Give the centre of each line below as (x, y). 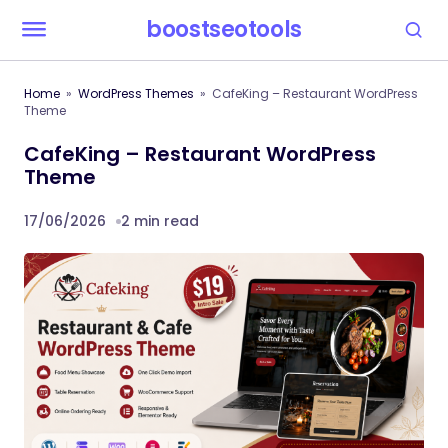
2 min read (160, 221)
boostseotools (224, 29)
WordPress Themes (136, 93)
